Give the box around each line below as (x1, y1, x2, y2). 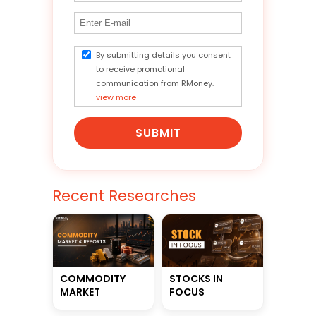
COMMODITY (60, 271, 126, 286)
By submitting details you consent (96, 49, 231, 61)
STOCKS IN (169, 271, 223, 286)
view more (96, 92, 136, 103)
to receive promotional (96, 63, 185, 75)
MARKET (60, 284, 100, 299)
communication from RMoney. (96, 78, 214, 89)
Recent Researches (52, 186, 196, 206)
